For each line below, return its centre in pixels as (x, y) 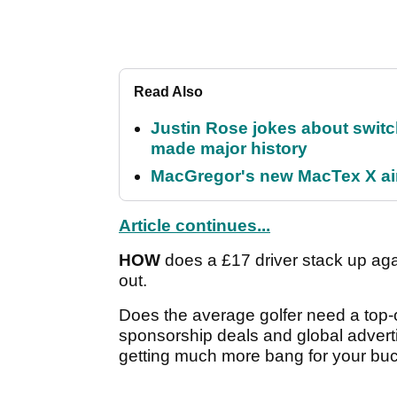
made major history (229, 149)
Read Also (168, 92)
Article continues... (195, 226)
